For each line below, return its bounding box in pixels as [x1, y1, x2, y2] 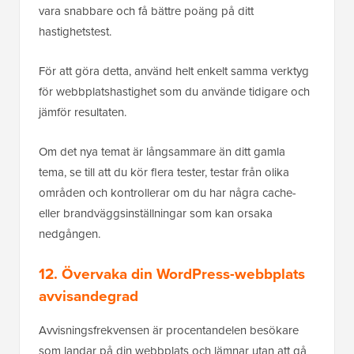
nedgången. [39, 225, 104, 243]
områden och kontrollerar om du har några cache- [39, 184, 296, 202]
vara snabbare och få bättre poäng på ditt [39, 2, 254, 21]
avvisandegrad [39, 284, 138, 308]
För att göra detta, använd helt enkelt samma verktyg [39, 62, 309, 81]
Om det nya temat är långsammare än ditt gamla [39, 143, 285, 161]
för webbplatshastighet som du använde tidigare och [39, 83, 310, 101]
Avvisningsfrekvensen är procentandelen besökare [39, 322, 299, 340]
